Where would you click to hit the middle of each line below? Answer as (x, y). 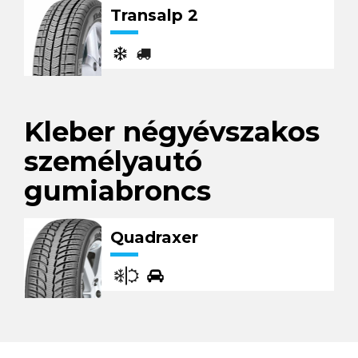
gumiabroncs (117, 191)
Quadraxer (154, 237)
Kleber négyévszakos (172, 132)
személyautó (113, 161)
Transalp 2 (154, 15)
